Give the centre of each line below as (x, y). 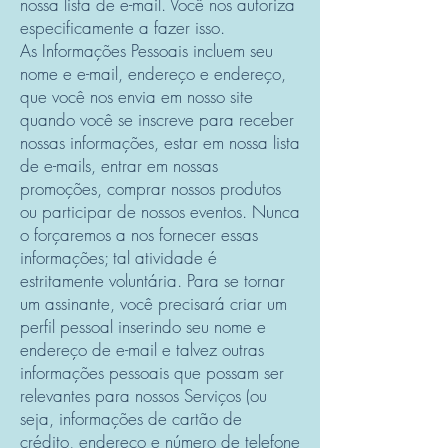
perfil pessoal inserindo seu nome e (143, 326)
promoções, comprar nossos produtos (150, 188)
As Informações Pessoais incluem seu (146, 50)
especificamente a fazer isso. (122, 27)
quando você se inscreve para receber (157, 119)
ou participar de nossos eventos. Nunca (160, 211)
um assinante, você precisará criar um (153, 303)
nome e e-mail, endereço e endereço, (153, 73)
